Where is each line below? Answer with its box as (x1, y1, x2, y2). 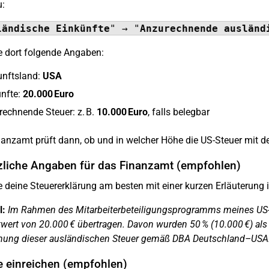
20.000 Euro (22, 88, 74, 100)
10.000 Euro (96, 106, 148, 118)
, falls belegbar (147, 106, 210, 118)
